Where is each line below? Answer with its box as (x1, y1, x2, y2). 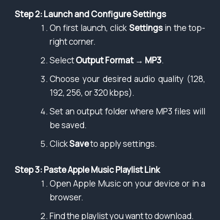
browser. (50, 192, 83, 203)
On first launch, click (50, 22, 129, 33)
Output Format (76, 54, 134, 66)
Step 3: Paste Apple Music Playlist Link (15, 164, 160, 176)
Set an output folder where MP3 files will (50, 105, 205, 117)
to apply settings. (89, 137, 157, 149)
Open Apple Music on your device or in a (50, 178, 205, 190)
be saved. (50, 119, 87, 131)
